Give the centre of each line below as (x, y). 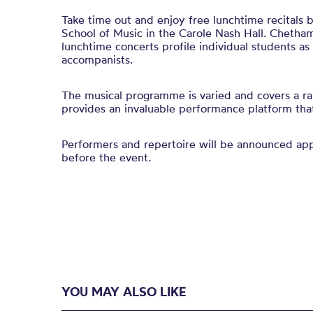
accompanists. (97, 59)
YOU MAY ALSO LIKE (124, 292)
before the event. (106, 157)
